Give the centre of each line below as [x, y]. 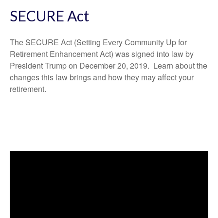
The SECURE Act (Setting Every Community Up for [98, 42]
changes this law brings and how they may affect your [102, 77]
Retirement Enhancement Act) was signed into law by [102, 54]
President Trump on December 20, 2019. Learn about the [109, 65]
